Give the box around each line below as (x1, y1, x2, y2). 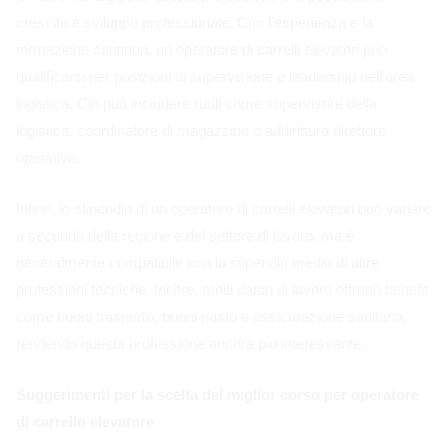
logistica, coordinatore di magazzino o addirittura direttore (16, 121, 386, 139)
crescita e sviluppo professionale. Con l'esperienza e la (16, 13, 373, 31)
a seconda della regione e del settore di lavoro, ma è (16, 226, 354, 244)
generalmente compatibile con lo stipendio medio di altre (16, 253, 379, 271)
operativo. (16, 148, 80, 166)
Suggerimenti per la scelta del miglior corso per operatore (16, 385, 419, 403)
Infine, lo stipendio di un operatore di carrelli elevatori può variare (16, 199, 431, 217)
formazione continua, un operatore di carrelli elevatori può (16, 40, 387, 58)
